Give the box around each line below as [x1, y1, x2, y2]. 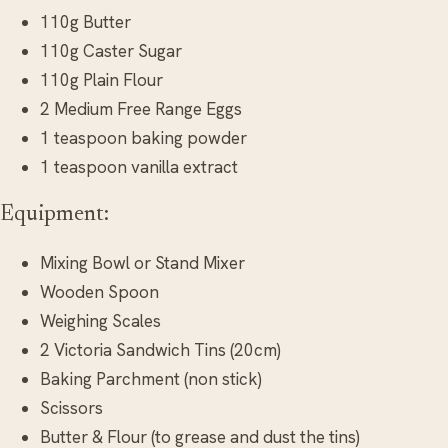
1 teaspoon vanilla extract [40, 155, 238, 178]
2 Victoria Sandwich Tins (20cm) [40, 338, 281, 361]
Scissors [40, 396, 103, 419]
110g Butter [40, 10, 131, 33]
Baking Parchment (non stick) [40, 367, 262, 390]
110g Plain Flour [40, 68, 163, 91]
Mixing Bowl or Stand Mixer [40, 251, 245, 274]
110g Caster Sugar [40, 39, 182, 62]
